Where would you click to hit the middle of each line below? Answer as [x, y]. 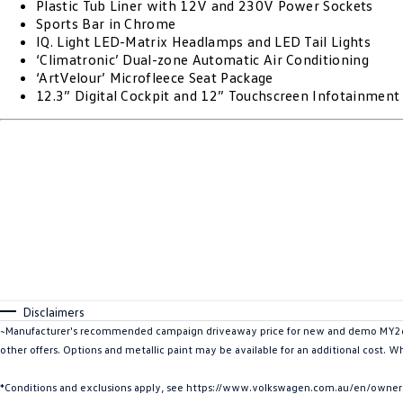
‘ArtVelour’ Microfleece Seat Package [155, 77]
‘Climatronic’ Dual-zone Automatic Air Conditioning [202, 59]
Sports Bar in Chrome [106, 23]
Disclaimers [54, 312]
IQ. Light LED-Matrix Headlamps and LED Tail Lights [203, 41]
